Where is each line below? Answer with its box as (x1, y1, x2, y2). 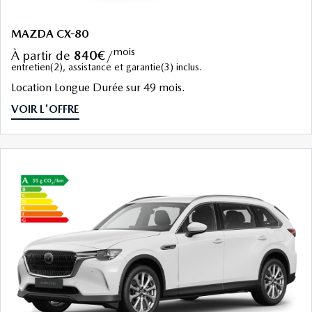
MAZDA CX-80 (11, 27, 88, 41)
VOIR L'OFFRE (11, 102, 79, 116)
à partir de (19, 48, 74, 63)
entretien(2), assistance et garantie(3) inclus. (11, 61, 202, 73)
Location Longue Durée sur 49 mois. (11, 81, 185, 95)
